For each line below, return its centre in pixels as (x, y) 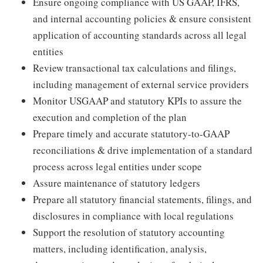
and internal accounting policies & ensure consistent (142, 18)
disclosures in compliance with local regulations (133, 216)
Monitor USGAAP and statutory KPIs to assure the (137, 101)
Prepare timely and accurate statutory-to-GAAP (131, 134)
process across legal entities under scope (117, 166)
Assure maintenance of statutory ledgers (117, 183)
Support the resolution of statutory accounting (129, 232)
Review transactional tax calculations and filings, (134, 68)
